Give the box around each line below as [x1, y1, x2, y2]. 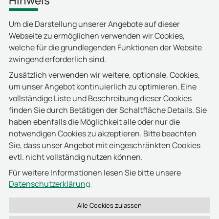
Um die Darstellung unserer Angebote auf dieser [8, 19, 180, 30]
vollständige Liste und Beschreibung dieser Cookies [8, 93, 192, 104]
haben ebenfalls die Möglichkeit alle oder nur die [8, 116, 180, 128]
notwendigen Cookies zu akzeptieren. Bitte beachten [8, 128, 197, 139]
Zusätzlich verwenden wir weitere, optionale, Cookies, [8, 69, 200, 81]
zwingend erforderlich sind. [8, 54, 106, 65]
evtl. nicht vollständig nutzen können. [8, 152, 143, 163]
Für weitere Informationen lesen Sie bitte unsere [8, 167, 181, 178]
